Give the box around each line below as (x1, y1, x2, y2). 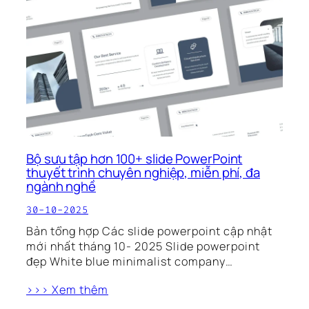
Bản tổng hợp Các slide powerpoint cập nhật (26, 223, 272, 239)
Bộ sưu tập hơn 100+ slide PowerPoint (26, 149, 243, 168)
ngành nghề (26, 177, 97, 195)
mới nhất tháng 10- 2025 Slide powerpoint (26, 238, 260, 254)
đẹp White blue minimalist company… (26, 253, 233, 269)
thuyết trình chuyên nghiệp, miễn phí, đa (26, 163, 260, 181)
